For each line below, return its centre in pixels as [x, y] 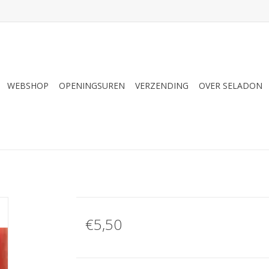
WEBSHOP [28, 86]
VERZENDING [162, 86]
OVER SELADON [231, 86]
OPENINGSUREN [92, 86]
